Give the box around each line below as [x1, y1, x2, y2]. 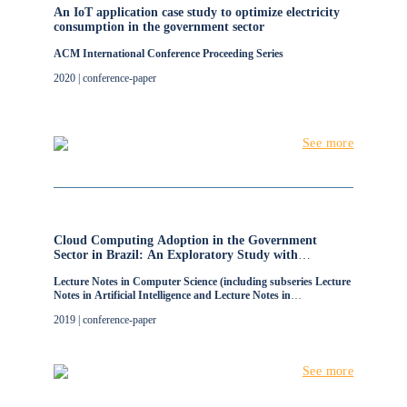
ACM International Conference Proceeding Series [53, 47, 283, 60]
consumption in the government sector [53, 20, 264, 34]
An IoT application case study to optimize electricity [53, 5, 340, 19]
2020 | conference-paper [53, 72, 156, 84]
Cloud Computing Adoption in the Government [53, 233, 317, 247]
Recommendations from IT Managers [53, 263, 259, 276]
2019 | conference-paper [53, 313, 156, 326]
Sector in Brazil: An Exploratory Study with [53, 248, 298, 262]
